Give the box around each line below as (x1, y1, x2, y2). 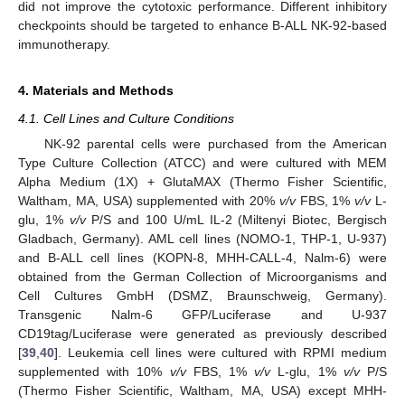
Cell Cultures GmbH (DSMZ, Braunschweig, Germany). (18, 288, 387, 304)
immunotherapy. (18, 37, 110, 52)
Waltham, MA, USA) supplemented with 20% (18, 193, 279, 209)
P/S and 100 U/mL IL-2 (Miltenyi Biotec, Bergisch (85, 212, 388, 228)
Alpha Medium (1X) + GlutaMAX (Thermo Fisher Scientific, (18, 174, 387, 190)
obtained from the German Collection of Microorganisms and (18, 269, 387, 285)
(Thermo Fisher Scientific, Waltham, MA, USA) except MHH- (18, 383, 387, 399)
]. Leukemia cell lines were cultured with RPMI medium (54, 345, 387, 361)
